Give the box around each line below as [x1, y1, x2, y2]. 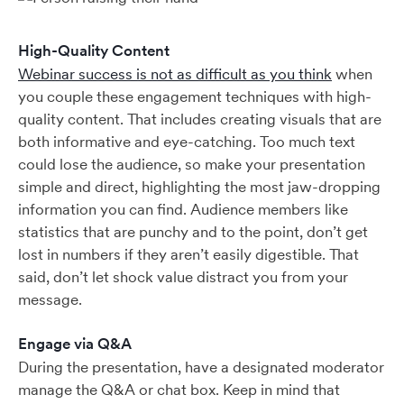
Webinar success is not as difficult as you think [18, 64, 332, 84]
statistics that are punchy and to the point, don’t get [18, 222, 368, 242]
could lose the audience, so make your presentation [18, 154, 365, 174]
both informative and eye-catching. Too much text [18, 132, 355, 151]
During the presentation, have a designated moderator [18, 357, 384, 377]
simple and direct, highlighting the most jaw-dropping [18, 177, 381, 197]
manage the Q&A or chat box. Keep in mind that [18, 380, 340, 399]
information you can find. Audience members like [18, 199, 348, 219]
